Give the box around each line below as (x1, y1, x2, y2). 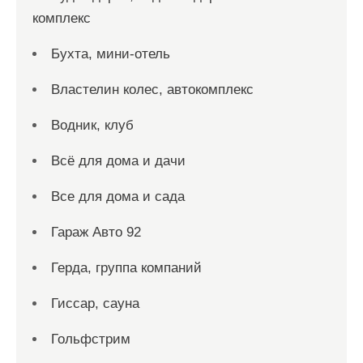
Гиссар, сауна (51, 296, 139, 311)
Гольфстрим (51, 331, 130, 347)
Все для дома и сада (51, 189, 185, 204)
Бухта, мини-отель (51, 46, 170, 62)
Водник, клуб (51, 117, 134, 133)
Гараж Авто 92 (51, 224, 141, 240)
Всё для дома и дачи (51, 153, 186, 169)
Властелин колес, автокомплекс (51, 82, 254, 97)
